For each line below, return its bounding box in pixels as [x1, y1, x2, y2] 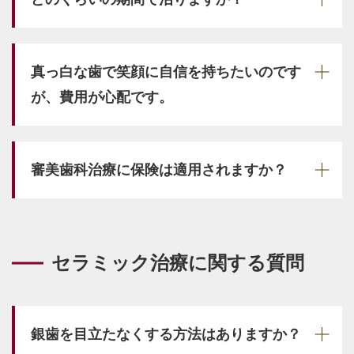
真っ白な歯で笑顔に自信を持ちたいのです [31, 63, 301, 80]
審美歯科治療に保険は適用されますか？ [31, 161, 287, 178]
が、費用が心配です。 [31, 88, 173, 105]
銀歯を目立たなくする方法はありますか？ [31, 326, 301, 342]
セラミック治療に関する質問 [51, 252, 304, 273]
